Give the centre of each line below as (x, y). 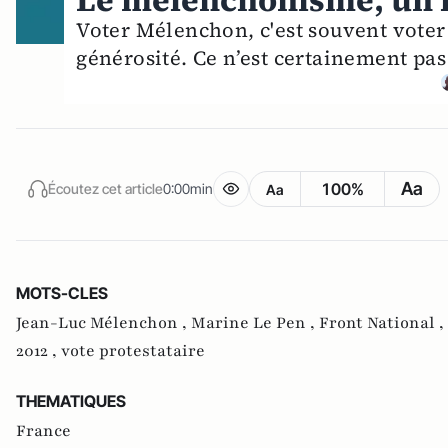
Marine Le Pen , (255, 323)
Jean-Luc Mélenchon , (103, 323)
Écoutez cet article (105, 188)
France (43, 431)
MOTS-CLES (62, 293)
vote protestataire (133, 351)
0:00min (188, 188)
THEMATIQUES (71, 401)
